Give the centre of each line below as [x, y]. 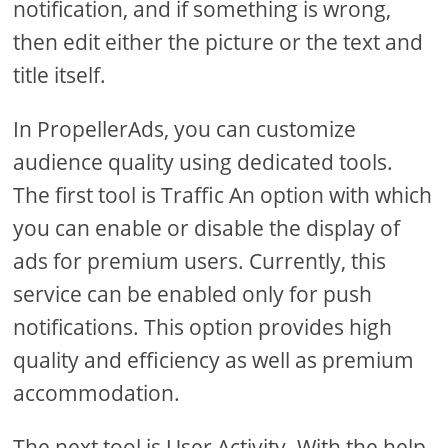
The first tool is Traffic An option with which [223, 194]
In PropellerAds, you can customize [185, 128]
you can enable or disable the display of [207, 227]
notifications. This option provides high [203, 326]
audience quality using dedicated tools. [203, 161]
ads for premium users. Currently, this [200, 260]
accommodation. [97, 392]
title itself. [60, 74]
